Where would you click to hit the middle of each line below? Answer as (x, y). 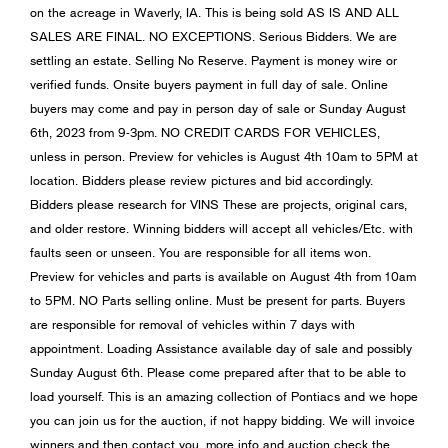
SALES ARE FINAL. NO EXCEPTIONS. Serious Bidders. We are (213, 36)
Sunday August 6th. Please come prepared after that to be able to (218, 372)
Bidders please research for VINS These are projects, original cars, (218, 204)
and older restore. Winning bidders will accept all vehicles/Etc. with (221, 228)
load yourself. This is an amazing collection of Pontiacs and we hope (224, 396)
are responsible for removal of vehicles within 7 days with (192, 324)
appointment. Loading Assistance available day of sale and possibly (221, 348)
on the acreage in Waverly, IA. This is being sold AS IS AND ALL (214, 12)
